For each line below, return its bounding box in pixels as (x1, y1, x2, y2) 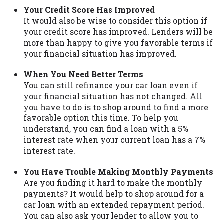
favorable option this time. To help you (23, 112, 178, 123)
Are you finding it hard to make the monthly (23, 177, 202, 188)
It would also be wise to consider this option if (23, 15, 207, 26)
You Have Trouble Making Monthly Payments (23, 166, 213, 177)
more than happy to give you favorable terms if (23, 37, 213, 48)
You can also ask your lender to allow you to (23, 210, 198, 221)
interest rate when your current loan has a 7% (23, 134, 205, 145)
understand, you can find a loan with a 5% (23, 123, 188, 134)
